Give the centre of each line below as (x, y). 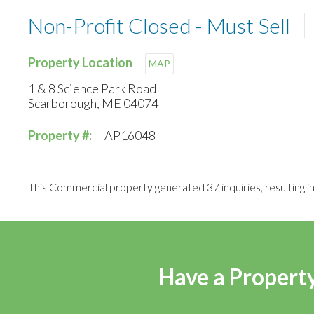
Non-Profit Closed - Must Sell (159, 26)
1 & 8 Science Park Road (92, 89)
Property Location (81, 63)
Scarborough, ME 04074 (93, 103)
